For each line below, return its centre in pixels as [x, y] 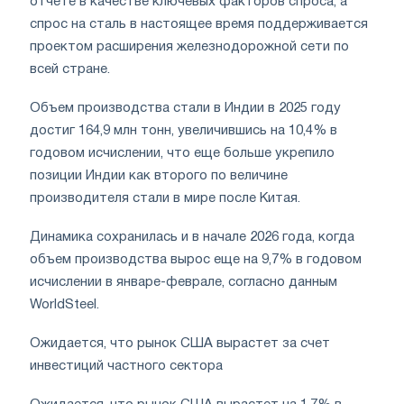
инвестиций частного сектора [126, 366]
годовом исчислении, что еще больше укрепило [182, 153]
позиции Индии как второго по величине [159, 175]
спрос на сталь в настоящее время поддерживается [199, 24]
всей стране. [70, 69]
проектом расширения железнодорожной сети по [189, 46]
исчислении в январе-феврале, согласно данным [184, 282]
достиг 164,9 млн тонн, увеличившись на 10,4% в [184, 130]
